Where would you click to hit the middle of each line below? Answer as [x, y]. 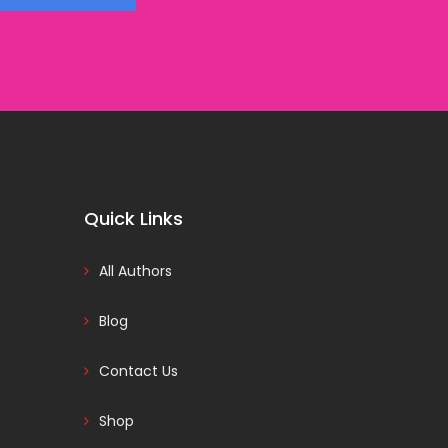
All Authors [135, 271]
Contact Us [138, 371]
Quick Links [133, 218]
